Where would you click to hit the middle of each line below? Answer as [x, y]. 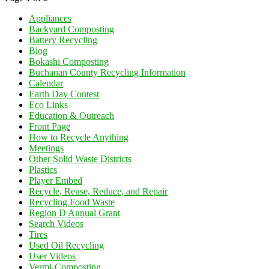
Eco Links [48, 105]
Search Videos [56, 224]
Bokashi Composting [69, 62]
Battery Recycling [63, 40]
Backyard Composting [71, 29]
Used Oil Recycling [66, 246]
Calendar [46, 83]
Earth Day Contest [64, 94]
